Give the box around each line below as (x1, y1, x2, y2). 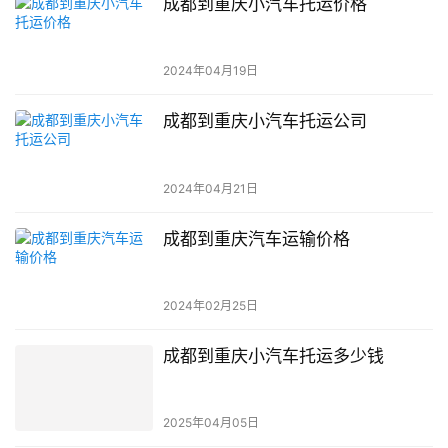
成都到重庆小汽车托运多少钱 (162, 345, 384, 366)
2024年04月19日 (162, 63, 258, 79)
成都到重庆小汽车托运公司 (162, 111, 367, 132)
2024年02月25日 (162, 297, 258, 313)
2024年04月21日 (162, 180, 258, 196)
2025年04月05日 (162, 414, 259, 430)
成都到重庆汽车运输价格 (162, 228, 350, 249)
